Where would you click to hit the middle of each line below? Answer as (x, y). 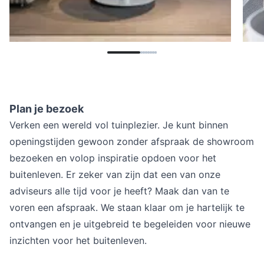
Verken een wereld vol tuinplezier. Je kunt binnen (119, 125)
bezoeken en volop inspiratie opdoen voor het (113, 158)
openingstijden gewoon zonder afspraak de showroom (132, 141)
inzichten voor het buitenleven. (78, 240)
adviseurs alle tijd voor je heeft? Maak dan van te (119, 191)
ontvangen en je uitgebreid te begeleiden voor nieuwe (130, 224)
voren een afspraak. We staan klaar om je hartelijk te (127, 207)
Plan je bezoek (47, 109)
